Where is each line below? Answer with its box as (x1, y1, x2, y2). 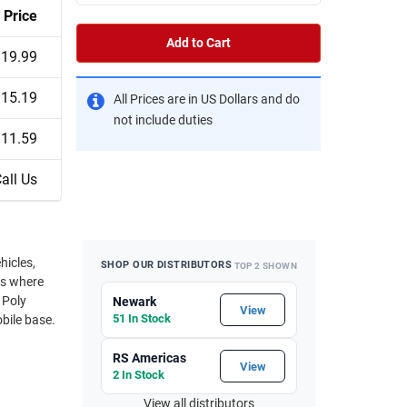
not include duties (114, 112, 213, 128)
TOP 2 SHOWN (233, 260, 297, 271)
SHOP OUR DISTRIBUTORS (101, 259, 233, 272)
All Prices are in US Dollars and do (114, 91, 300, 107)
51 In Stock (113, 311, 171, 325)
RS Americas (113, 350, 186, 365)
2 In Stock (113, 367, 164, 382)
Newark (113, 293, 156, 309)
